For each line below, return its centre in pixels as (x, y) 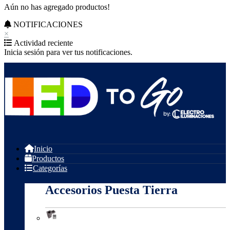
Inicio (43, 149)
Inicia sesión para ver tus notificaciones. (68, 52)
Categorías (50, 168)
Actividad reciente (43, 43)
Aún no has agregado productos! (57, 7)
